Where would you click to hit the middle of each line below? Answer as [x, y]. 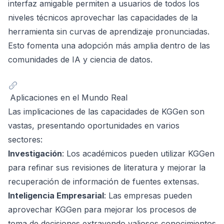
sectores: [25, 139]
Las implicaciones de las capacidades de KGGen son [106, 111]
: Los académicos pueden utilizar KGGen [138, 153]
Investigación [35, 153]
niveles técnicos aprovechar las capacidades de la [103, 17]
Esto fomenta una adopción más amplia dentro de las [109, 45]
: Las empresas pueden [148, 195]
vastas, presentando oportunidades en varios [94, 125]
